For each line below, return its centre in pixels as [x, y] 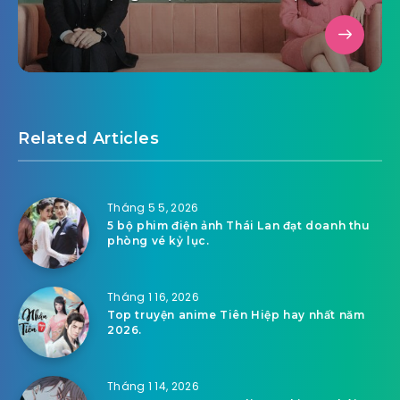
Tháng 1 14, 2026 [153, 386]
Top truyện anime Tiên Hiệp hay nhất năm [236, 314]
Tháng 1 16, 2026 [153, 296]
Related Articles [89, 138]
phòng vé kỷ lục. [158, 240]
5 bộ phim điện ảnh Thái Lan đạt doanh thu [239, 225]
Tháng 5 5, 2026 [153, 207]
